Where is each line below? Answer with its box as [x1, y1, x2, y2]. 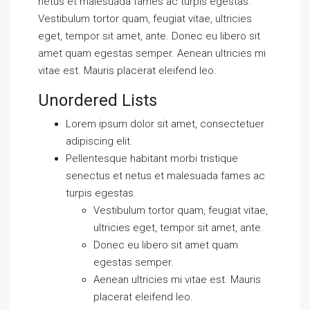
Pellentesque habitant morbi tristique [66, 152, 238, 165]
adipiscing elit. [66, 135, 133, 147]
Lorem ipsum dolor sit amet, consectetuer [66, 118, 264, 130]
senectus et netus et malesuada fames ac [66, 170, 265, 182]
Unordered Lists [38, 91, 157, 110]
